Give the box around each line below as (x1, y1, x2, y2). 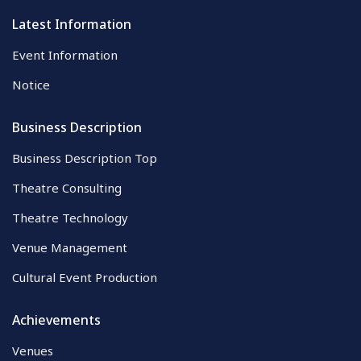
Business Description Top (12, 150, 157, 167)
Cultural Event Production (12, 269, 157, 286)
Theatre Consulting (12, 180, 122, 197)
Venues (12, 342, 53, 359)
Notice (12, 77, 50, 93)
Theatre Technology (12, 210, 128, 226)
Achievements (12, 311, 101, 330)
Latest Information (12, 15, 131, 34)
